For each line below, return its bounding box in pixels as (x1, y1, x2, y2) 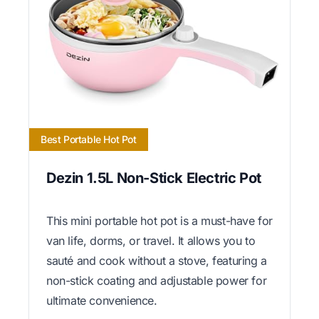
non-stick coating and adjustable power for (46, 273, 267, 288)
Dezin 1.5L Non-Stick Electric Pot (46, 169, 261, 187)
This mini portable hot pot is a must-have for (46, 213, 273, 228)
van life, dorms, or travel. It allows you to (46, 233, 256, 248)
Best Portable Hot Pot (41, 132, 137, 145)
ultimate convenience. (46, 293, 157, 308)
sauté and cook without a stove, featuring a (46, 253, 267, 268)
